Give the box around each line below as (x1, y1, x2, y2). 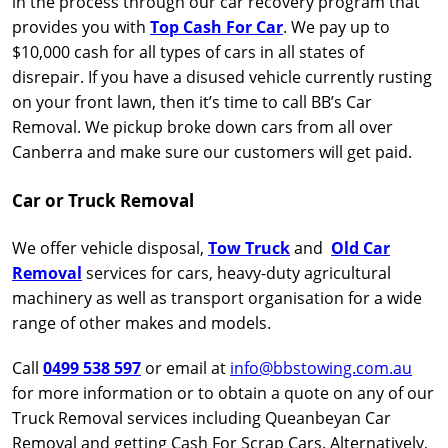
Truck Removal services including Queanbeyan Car (12, 407, 391, 430)
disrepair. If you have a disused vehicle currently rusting (12, 66, 432, 89)
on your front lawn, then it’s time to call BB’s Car (12, 91, 372, 114)
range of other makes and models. (12, 312, 271, 335)
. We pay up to (283, 16, 390, 39)
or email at (141, 357, 230, 380)
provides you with (12, 16, 150, 39)
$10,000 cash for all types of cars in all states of (12, 41, 364, 64)
